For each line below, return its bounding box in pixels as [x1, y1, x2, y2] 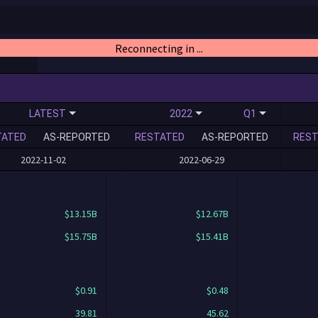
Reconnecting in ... [115, 40, 203, 55]
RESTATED [135, 131, 185, 143]
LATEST [29, 107, 66, 119]
